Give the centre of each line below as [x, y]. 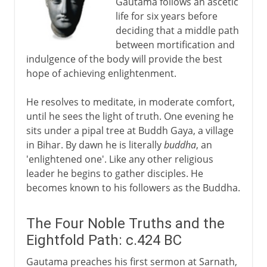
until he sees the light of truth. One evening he [130, 116]
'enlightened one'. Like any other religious [119, 159]
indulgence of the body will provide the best [124, 59]
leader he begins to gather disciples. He [114, 173]
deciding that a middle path [177, 30]
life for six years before [166, 16]
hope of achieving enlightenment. [101, 73]
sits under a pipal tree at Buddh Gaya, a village [130, 130]
